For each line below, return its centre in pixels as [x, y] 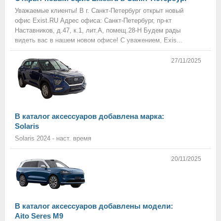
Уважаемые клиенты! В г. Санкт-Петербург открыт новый [99, 11]
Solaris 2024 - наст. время [53, 138]
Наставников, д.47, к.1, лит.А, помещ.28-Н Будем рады [98, 30]
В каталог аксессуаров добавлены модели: [94, 206]
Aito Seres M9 [39, 216]
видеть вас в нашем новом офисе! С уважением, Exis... [99, 40]
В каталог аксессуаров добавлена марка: [90, 116]
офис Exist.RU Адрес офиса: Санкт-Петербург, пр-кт [93, 20]
